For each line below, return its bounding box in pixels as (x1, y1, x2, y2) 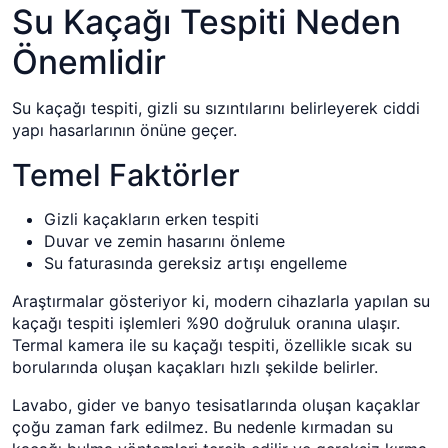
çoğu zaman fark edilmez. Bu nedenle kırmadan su (12, 416, 393, 437)
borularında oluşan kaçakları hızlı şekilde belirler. (12, 356, 378, 377)
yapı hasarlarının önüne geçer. (12, 119, 237, 140)
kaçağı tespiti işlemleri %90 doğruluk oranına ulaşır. (12, 312, 400, 333)
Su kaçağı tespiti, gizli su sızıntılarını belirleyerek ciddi (12, 97, 420, 118)
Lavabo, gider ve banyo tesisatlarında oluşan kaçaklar (12, 394, 420, 415)
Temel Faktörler (12, 156, 240, 193)
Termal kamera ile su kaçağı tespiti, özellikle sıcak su (12, 334, 412, 355)
